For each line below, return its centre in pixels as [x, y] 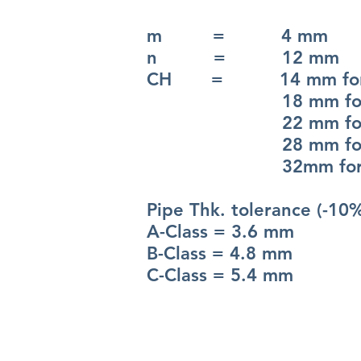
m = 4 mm [237, 36]
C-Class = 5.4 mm [220, 275]
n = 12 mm [243, 58]
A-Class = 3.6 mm [220, 232]
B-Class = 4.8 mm [220, 253]
